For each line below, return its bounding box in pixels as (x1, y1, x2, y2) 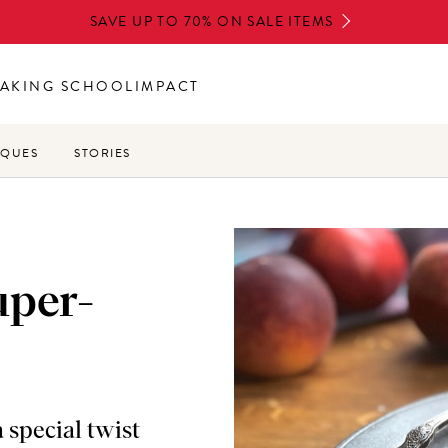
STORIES (74, 144, 131, 162)
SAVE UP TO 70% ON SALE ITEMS (90, 11, 334, 32)
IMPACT (134, 76, 200, 97)
